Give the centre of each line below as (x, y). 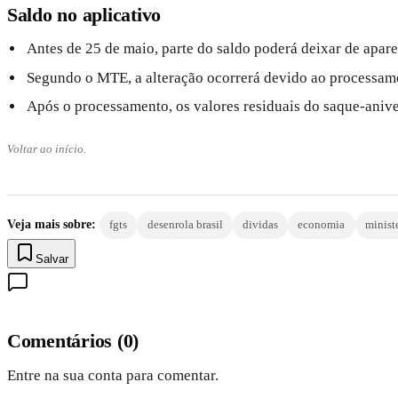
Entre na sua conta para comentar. (113, 376)
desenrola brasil (185, 225)
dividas (260, 225)
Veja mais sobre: (52, 225)
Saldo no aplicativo (84, 15)
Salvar (52, 259)
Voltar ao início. (47, 149)
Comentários (62, 341)
